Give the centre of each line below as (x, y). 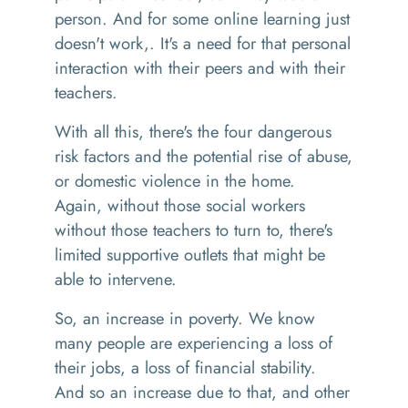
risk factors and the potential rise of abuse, (204, 156)
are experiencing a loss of (241, 343)
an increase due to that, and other (227, 392)
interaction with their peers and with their (200, 68)
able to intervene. (116, 279)
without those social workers (204, 205)
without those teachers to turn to (167, 230)
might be (294, 255)
